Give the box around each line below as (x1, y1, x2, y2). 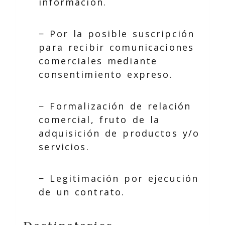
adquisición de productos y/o (39, 127, 200, 139)
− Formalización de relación (39, 99, 191, 112)
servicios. (39, 140, 89, 153)
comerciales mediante (39, 54, 158, 67)
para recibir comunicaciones (39, 41, 194, 53)
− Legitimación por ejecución (39, 172, 199, 184)
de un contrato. (39, 185, 125, 198)
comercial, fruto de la (39, 113, 160, 126)
